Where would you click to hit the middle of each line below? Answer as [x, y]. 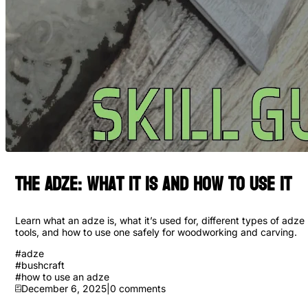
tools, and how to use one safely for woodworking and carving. [156, 232]
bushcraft [43, 265]
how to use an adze [65, 276]
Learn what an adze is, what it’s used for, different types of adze [160, 220]
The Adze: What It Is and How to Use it [153, 184]
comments [141, 288]
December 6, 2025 [64, 288]
